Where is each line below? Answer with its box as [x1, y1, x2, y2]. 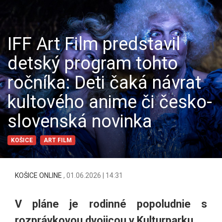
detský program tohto [7, 53, 178, 74]
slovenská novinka [7, 111, 152, 132]
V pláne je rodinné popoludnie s [15, 198, 207, 211]
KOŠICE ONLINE [15, 171, 63, 180]
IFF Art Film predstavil [7, 34, 180, 55]
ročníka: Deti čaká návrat [7, 72, 201, 94]
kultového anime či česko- [7, 92, 212, 113]
